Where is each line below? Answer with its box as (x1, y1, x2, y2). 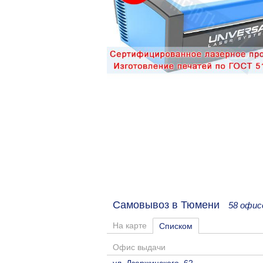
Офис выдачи (113, 242, 166, 252)
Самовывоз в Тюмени (113, 198, 228, 211)
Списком (159, 221, 193, 231)
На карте (113, 220, 147, 230)
